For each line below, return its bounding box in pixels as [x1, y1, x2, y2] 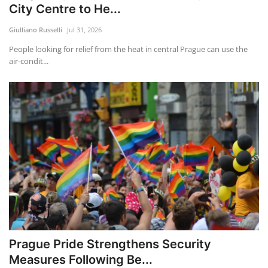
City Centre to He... [9, 1, 121, 16]
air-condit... [9, 55, 48, 66]
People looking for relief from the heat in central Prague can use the [9, 43, 248, 54]
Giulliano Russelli [9, 25, 62, 34]
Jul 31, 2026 [67, 25, 102, 34]
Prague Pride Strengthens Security [9, 237, 211, 252]
